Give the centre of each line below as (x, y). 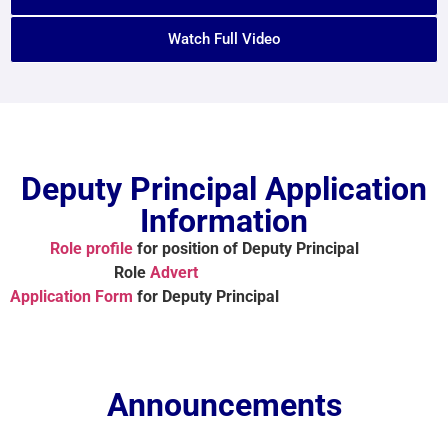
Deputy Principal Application (224, 188)
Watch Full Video (224, 38)
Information (224, 220)
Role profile (91, 248)
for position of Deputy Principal (258, 248)
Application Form (71, 296)
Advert (174, 272)
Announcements (224, 404)
